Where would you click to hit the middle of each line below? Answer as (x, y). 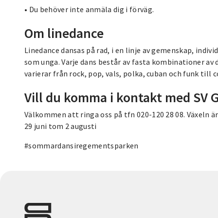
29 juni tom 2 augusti (61, 126)
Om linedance (64, 33)
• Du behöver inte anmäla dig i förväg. (89, 9)
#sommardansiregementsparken (82, 145)
